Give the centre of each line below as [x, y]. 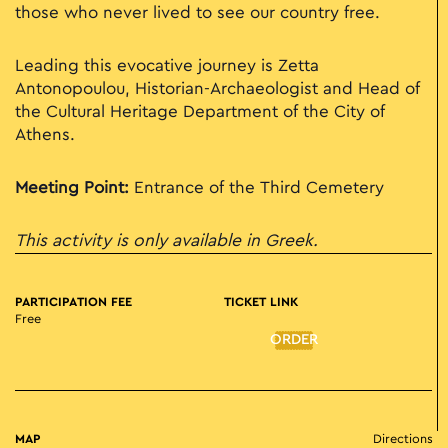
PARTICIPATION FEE [73, 302]
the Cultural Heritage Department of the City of [200, 112]
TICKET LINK [260, 302]
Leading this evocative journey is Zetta [167, 66]
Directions [403, 439]
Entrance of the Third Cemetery [256, 188]
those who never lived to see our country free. [197, 13]
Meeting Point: [72, 188]
